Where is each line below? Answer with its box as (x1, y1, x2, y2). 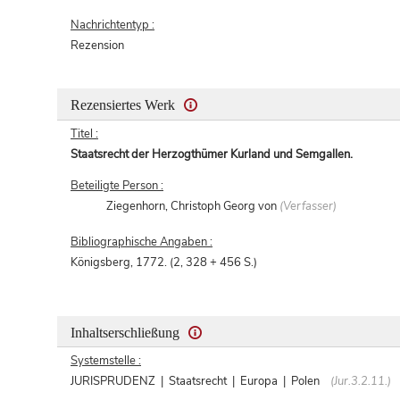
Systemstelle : (71, 353, 141, 370)
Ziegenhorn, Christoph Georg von (106, 198, 280, 215)
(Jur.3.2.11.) (322, 373, 391, 390)
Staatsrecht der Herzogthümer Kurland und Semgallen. (71, 146, 353, 163)
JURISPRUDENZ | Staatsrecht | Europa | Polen (71, 373, 322, 390)
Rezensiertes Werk (71, 96, 179, 112)
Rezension (71, 37, 124, 54)
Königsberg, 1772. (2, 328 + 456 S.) (71, 254, 257, 271)
